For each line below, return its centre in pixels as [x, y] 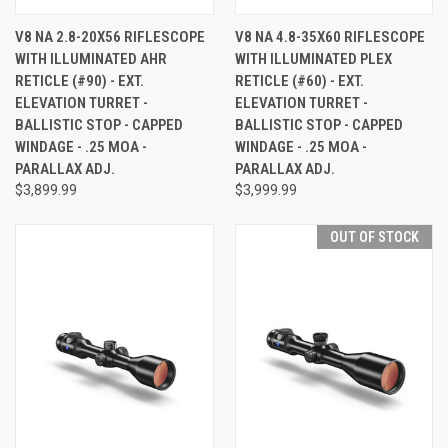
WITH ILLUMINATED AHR [91, 58]
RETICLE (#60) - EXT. [299, 80]
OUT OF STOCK [374, 236]
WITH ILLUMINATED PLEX [313, 58]
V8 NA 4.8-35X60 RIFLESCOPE [329, 36]
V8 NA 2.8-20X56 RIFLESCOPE [110, 36]
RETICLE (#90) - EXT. [79, 80]
